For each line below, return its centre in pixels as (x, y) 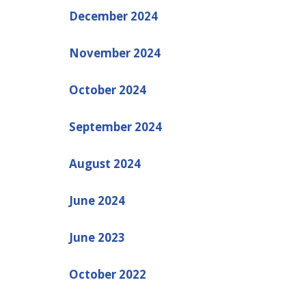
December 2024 (113, 16)
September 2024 (115, 126)
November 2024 (114, 53)
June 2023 (97, 237)
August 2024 (105, 163)
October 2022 (107, 274)
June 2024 (97, 200)
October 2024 (107, 89)
